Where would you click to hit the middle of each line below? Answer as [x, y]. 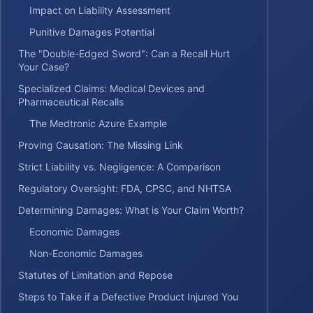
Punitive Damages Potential [92, 32]
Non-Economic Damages [86, 253]
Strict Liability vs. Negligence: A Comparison [119, 167]
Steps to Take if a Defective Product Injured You [128, 297]
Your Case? [44, 67]
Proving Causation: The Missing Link [101, 145]
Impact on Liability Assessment [100, 10]
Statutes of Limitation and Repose [95, 275]
